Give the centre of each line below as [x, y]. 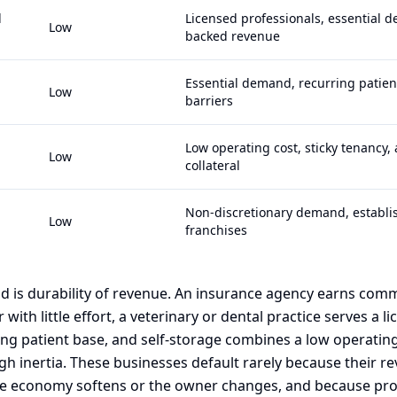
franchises [216, 230]
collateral [213, 165]
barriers [209, 101]
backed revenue [233, 36]
